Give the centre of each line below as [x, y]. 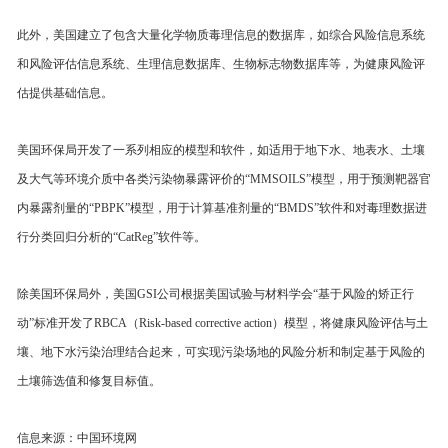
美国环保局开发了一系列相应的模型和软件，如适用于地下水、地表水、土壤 [221, 150]
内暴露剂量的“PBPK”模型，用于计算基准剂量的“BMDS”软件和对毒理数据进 [222, 208]
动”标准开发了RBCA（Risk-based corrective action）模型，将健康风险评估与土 [222, 323]
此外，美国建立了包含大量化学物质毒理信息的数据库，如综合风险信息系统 [221, 35]
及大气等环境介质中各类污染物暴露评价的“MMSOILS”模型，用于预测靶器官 [224, 179]
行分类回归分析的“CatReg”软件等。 [111, 237]
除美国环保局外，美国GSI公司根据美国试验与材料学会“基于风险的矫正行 [215, 294]
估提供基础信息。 [65, 93]
